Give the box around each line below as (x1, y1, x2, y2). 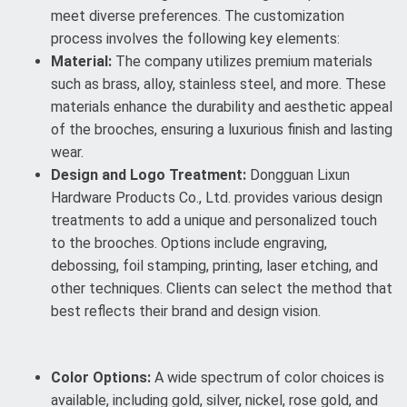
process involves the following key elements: (51, 30, 340, 47)
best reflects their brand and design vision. (51, 303, 321, 320)
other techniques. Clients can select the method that (51, 280, 392, 297)
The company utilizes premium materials (112, 53, 372, 70)
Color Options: (51, 369, 151, 386)
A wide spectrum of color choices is (151, 369, 384, 386)
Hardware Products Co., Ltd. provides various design (51, 189, 382, 206)
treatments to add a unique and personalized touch (51, 212, 377, 229)
